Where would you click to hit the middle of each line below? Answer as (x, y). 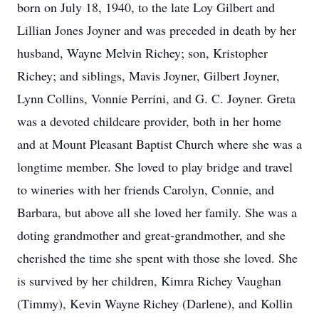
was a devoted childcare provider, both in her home (149, 121)
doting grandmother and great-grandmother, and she (151, 235)
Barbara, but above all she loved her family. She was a (157, 212)
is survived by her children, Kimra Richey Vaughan (149, 281)
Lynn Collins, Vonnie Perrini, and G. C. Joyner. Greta (156, 98)
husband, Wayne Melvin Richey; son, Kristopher (142, 53)
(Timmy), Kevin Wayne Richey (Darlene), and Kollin (155, 303)
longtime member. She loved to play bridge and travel (155, 167)
